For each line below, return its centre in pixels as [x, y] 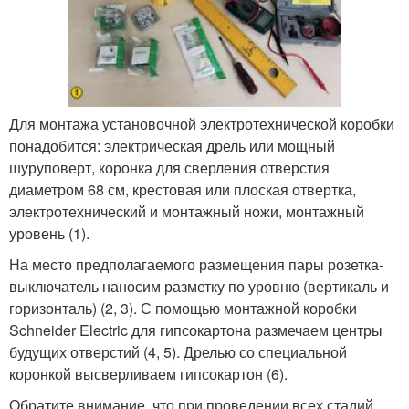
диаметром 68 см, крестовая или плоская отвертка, [183, 190]
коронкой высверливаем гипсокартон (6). [148, 374]
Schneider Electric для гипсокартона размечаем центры [196, 330]
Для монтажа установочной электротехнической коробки [202, 124]
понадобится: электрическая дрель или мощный [172, 146]
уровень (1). [49, 234]
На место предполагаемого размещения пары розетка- [196, 265]
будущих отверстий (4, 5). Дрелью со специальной [178, 352]
